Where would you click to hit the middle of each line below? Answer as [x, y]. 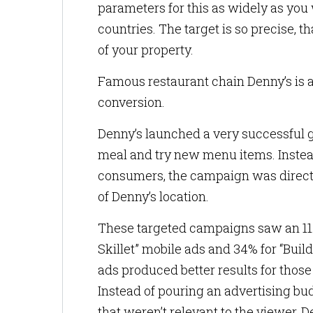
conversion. [133, 102]
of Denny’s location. [155, 196]
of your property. [147, 50]
